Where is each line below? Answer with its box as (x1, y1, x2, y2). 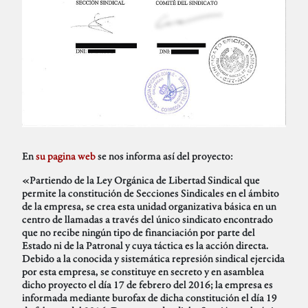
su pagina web (36, 148, 96, 162)
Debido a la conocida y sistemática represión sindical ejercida (22, 251, 285, 265)
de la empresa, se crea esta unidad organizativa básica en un (22, 199, 276, 212)
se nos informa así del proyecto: (96, 148, 233, 162)
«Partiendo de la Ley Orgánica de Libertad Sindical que (22, 173, 260, 186)
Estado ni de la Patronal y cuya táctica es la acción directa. (22, 238, 269, 252)
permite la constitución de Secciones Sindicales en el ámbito (22, 186, 279, 199)
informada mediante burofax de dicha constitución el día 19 (22, 290, 277, 304)
